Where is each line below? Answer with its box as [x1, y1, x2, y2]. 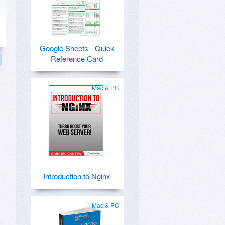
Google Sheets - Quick [39, 43, 115, 53]
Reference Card [51, 53, 103, 64]
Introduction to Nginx [43, 171, 110, 181]
